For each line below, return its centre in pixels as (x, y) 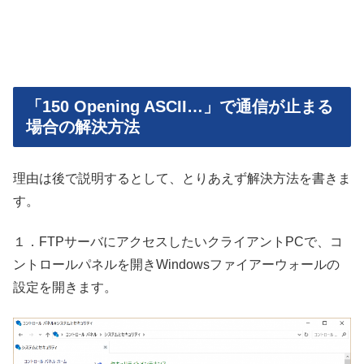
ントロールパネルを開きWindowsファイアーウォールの (176, 265)
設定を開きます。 (65, 288)
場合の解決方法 (83, 126)
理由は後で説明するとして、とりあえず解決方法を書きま (182, 178)
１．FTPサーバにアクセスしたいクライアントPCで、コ (178, 242)
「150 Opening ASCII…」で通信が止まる (180, 106)
